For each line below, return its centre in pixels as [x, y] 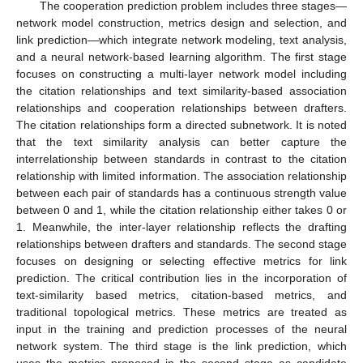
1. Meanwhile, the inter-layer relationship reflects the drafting [181, 227]
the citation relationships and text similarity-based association [181, 91]
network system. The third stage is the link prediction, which [181, 346]
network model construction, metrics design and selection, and [181, 23]
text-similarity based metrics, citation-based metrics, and [181, 295]
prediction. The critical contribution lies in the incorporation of [181, 278]
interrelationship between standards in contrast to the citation [181, 159]
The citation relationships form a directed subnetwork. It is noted [181, 125]
